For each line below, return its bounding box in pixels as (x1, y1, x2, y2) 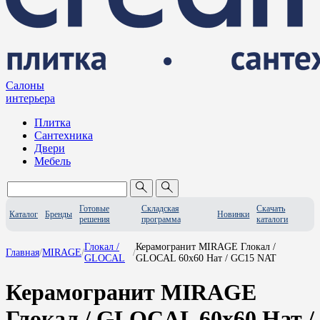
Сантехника (34, 129, 93, 141)
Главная (6, 247, 39, 258)
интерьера (6, 92, 55, 104)
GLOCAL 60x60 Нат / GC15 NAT (135, 253, 276, 264)
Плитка (34, 116, 71, 129)
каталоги (256, 214, 289, 224)
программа (141, 214, 181, 224)
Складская (141, 204, 179, 214)
